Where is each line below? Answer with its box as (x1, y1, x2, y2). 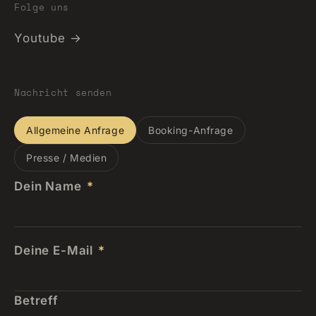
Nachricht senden (14, 85, 112, 99)
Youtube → (14, 31, 82, 45)
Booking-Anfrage (148, 124, 233, 136)
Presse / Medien (26, 152, 107, 164)
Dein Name (14, 179, 85, 193)
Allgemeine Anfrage (26, 124, 125, 136)
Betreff (14, 293, 59, 308)
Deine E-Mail (14, 243, 97, 257)
